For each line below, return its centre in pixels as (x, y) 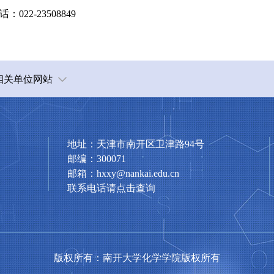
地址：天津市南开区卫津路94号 (136, 144)
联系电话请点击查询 (111, 188)
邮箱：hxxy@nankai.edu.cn (123, 173)
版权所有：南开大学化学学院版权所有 (137, 258)
